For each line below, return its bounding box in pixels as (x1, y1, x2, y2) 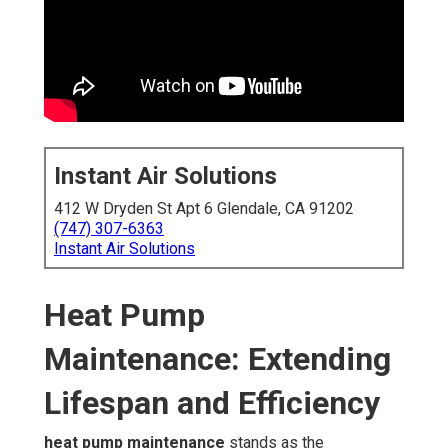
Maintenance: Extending (44, 340, 391, 379)
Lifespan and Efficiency (44, 384, 380, 423)
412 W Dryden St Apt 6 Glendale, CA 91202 (54, 199, 354, 219)
